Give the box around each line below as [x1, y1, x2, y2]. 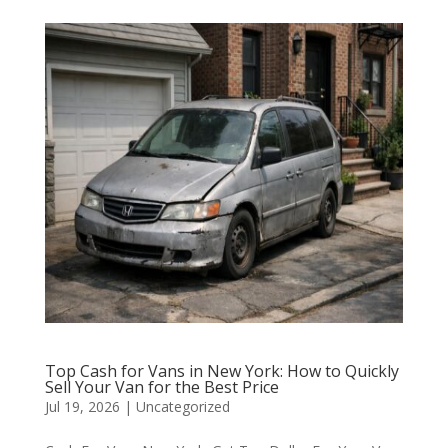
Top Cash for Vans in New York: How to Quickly [44, 360, 399, 382]
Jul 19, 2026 [44, 397, 120, 416]
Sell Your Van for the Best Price [44, 376, 279, 398]
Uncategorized [135, 397, 230, 416]
